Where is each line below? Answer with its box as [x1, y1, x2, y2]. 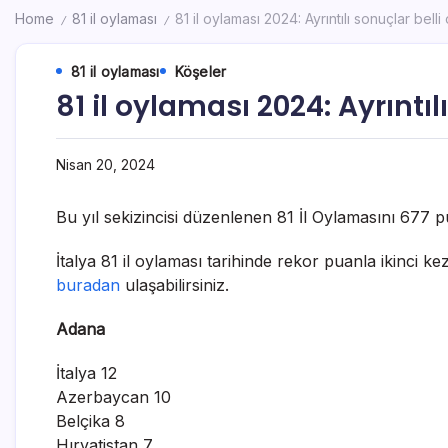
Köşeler [174, 62, 227, 80]
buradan [56, 274, 120, 295]
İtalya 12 [56, 362, 117, 383]
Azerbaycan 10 [56, 386, 171, 407]
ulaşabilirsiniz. [120, 274, 229, 295]
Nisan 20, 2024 [56, 155, 155, 173]
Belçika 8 [56, 410, 125, 431]
